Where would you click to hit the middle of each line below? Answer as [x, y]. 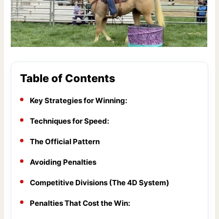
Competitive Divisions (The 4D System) [100, 182]
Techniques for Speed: [70, 121]
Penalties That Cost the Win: [80, 203]
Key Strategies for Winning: [79, 100]
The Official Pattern [65, 141]
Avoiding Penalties [63, 162]
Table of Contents [68, 78]
